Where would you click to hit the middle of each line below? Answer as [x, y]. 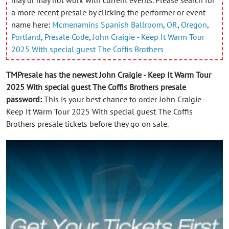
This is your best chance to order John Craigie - [124, 99]
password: [24, 99]
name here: [32, 24]
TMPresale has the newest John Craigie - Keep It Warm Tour [109, 74]
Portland [26, 37]
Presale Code [67, 37]
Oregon [194, 24]
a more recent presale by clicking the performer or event [108, 12]
